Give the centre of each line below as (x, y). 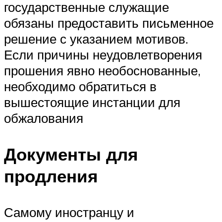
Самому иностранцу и (69, 212)
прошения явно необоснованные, (102, 70)
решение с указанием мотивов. (96, 38)
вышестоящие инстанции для (92, 102)
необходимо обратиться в (80, 86)
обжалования (44, 118)
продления (51, 176)
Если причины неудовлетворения (103, 54)
